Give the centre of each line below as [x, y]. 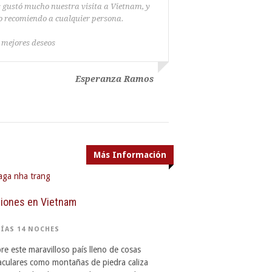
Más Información [130, 155]
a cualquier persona [85, 19]
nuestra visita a [80, 6]
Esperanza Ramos [114, 79]
